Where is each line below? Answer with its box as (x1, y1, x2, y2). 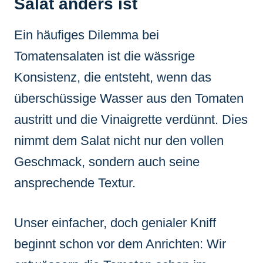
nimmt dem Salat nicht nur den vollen (14, 133, 224, 148)
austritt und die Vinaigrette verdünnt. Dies (14, 112, 248, 127)
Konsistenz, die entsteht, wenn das (14, 69, 211, 85)
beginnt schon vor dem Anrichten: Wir (14, 236, 226, 251)
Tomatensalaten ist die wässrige (14, 48, 195, 63)
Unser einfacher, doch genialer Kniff (14, 215, 216, 230)
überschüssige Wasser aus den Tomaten (14, 90, 244, 106)
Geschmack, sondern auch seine (14, 154, 200, 169)
